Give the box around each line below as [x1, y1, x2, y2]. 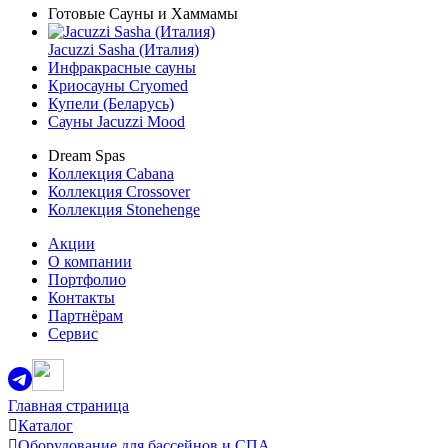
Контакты [48, 289, 115, 306]
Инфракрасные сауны [48, 59, 196, 76]
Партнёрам [48, 307, 123, 324]
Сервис [48, 325, 98, 342]
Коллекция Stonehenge [48, 201, 200, 218]
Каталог [18, 417, 73, 434]
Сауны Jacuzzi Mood [48, 113, 185, 130]
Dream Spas [48, 147, 125, 164]
